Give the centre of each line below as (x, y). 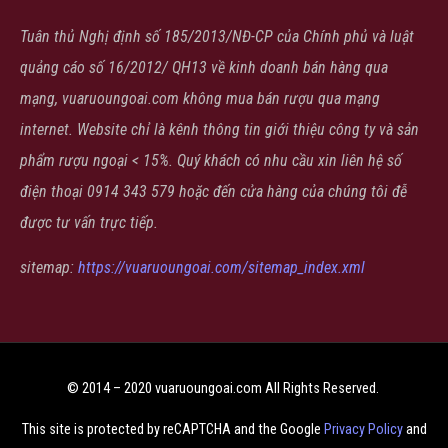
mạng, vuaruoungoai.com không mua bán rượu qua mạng (200, 98)
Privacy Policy (363, 430)
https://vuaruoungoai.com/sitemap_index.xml (221, 268)
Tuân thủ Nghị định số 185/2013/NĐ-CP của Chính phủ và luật (217, 36)
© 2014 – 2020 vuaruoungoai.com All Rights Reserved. (224, 388)
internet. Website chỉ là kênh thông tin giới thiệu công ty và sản (219, 129)
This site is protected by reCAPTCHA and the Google (172, 430)
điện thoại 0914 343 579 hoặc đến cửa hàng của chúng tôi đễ (213, 191)
